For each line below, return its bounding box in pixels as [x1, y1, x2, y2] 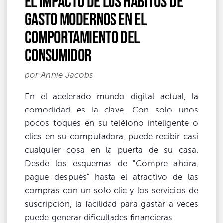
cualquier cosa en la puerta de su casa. [25, 145, 198, 155]
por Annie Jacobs [25, 70, 94, 80]
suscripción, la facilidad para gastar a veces [25, 199, 198, 209]
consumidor [25, 44, 92, 65]
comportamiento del [25, 26, 140, 47]
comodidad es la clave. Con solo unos [25, 105, 198, 114]
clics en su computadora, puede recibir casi [25, 131, 198, 141]
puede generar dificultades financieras [25, 212, 173, 222]
